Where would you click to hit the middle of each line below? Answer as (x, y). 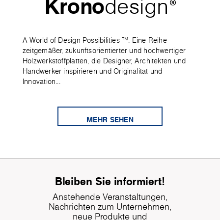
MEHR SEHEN (110, 120)
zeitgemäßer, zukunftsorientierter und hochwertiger (104, 51)
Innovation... (41, 82)
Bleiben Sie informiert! (110, 181)
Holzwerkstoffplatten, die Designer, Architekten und (104, 61)
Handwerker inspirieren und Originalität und (93, 71)
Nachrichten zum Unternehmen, (110, 207)
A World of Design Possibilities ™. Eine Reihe (95, 41)
